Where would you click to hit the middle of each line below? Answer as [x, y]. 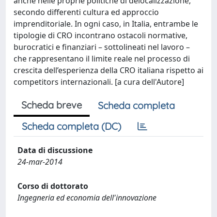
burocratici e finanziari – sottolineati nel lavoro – [102, 47]
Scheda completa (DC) [71, 126]
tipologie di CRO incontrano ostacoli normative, [101, 35]
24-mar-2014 [40, 162]
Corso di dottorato [53, 186]
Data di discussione [55, 150]
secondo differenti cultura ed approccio [86, 12]
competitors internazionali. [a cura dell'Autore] [99, 82]
